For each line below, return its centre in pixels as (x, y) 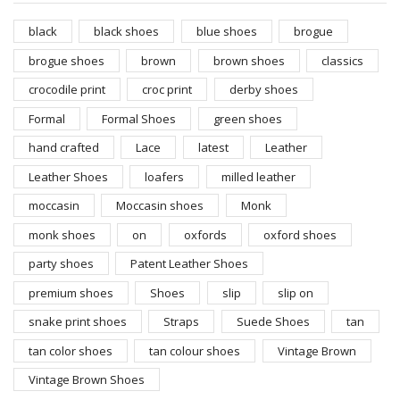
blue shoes (226, 32)
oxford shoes (300, 234)
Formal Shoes (139, 118)
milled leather (258, 176)
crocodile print (67, 90)
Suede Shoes (273, 322)
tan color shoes (71, 350)
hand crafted (64, 148)
